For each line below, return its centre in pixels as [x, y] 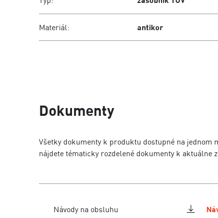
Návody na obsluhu [86, 209]
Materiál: [54, 27]
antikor [150, 27]
